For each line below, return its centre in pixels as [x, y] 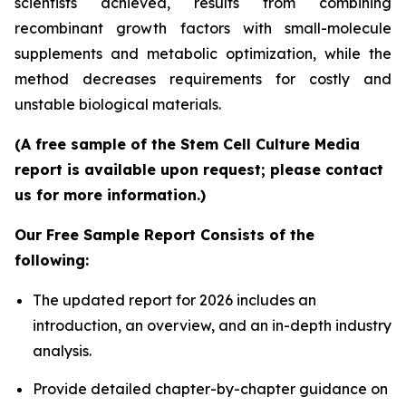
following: [52, 261]
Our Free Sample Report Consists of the [164, 235]
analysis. [62, 351]
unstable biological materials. [118, 105]
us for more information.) [110, 195]
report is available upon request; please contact [199, 170]
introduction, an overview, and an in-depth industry [212, 326]
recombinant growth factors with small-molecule [203, 29]
